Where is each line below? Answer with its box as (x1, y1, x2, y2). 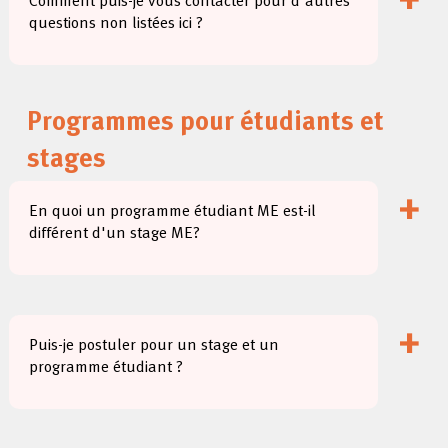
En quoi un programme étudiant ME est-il (29, 200, 317, 224)
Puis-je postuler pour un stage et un (29, 334, 280, 358)
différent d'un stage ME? (29, 222, 201, 246)
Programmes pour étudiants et (27, 104, 384, 143)
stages (27, 141, 106, 180)
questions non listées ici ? (29, 12, 204, 36)
